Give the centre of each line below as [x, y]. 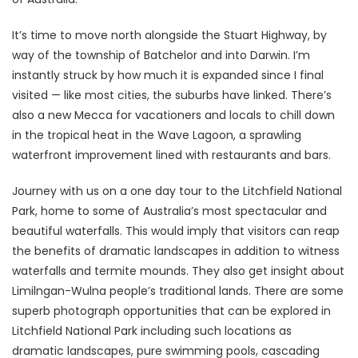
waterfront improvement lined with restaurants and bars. [171, 155]
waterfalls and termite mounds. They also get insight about [178, 271]
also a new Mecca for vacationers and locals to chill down [173, 115]
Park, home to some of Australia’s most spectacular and [169, 211]
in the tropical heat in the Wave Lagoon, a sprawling [157, 135]
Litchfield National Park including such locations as [152, 331]
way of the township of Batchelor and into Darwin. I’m [161, 56]
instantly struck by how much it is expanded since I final [168, 76]
